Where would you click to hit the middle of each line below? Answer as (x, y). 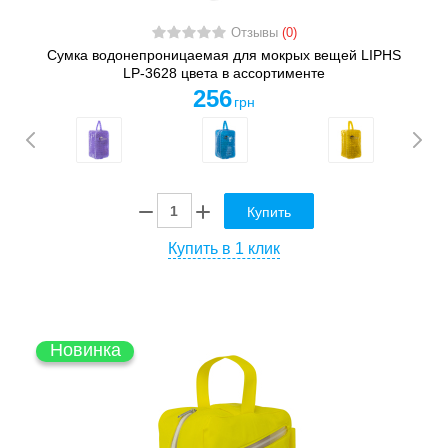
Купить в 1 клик (224, 248)
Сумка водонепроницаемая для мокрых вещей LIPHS (224, 55)
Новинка (85, 349)
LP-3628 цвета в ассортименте (224, 73)
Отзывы (256, 33)
